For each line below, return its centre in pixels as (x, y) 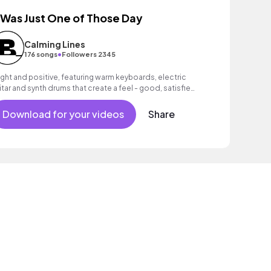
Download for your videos (63, 114)
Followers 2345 (88, 54)
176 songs (41, 54)
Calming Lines (54, 44)
